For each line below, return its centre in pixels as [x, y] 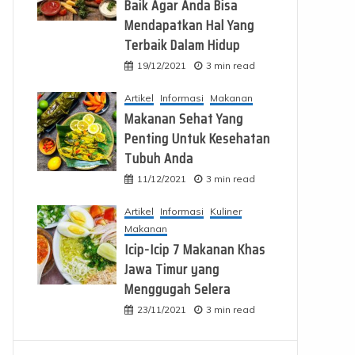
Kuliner [225, 212]
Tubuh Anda [158, 159]
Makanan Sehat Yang [183, 119]
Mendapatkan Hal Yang [189, 26]
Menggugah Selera [177, 290]
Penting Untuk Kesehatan [197, 139]
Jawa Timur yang [172, 270]
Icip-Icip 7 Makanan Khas [195, 250]
